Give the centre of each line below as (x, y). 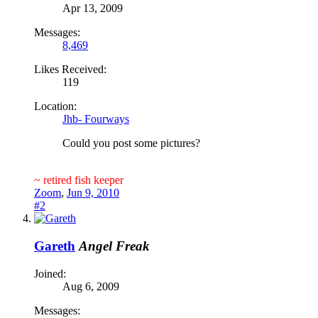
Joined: (50, 273)
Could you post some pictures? (131, 143)
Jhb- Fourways (96, 119)
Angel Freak (114, 246)
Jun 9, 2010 (93, 193)
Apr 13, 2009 (93, 9)
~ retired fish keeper (79, 180)
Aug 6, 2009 (91, 286)
